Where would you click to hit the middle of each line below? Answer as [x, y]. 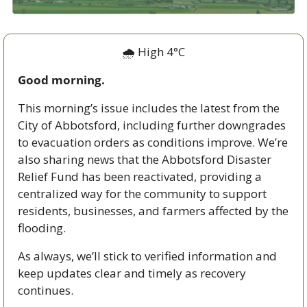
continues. [46, 290]
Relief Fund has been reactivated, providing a [140, 176]
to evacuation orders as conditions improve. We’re [153, 142]
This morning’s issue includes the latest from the [149, 108]
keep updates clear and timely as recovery [132, 273]
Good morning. [61, 79]
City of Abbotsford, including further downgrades [152, 125]
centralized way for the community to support [142, 193]
